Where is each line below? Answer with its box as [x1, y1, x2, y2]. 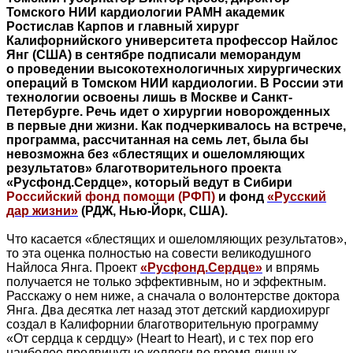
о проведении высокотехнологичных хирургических [6, 61, 341, 76]
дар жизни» [6, 203, 78, 217]
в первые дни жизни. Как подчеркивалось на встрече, [6, 118, 346, 132]
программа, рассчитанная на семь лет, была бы [6, 132, 309, 147]
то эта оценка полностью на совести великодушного [6, 246, 311, 260]
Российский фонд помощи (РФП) [6, 189, 215, 203]
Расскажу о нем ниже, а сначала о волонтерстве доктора [6, 288, 340, 303]
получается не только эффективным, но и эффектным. [6, 274, 326, 288]
